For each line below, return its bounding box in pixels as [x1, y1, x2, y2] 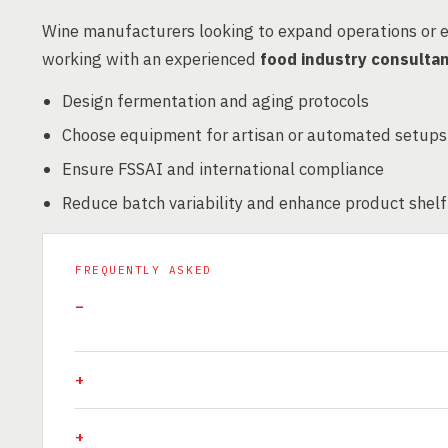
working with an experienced [42, 48, 260, 70]
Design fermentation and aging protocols [62, 90, 369, 112]
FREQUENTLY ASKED [75, 263, 212, 277]
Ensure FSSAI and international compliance [62, 158, 384, 180]
